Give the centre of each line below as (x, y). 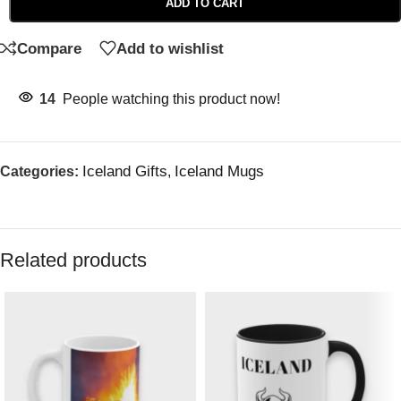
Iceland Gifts (125, 172)
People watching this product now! (171, 99)
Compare (49, 48)
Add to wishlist (170, 48)
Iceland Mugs (219, 172)
